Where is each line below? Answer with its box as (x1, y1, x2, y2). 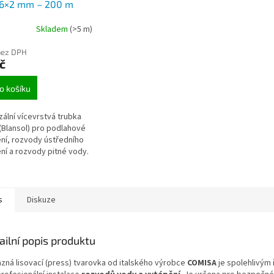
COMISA (187, 257, 217, 270)
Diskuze (27, 194, 56, 207)
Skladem (35, 23, 70, 35)
